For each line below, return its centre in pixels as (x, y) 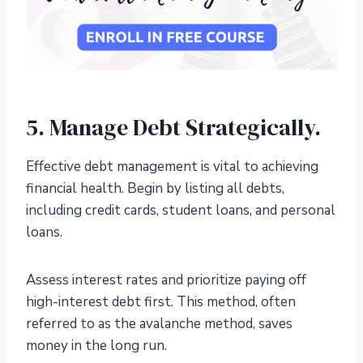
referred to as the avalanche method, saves (159, 324)
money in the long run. (96, 346)
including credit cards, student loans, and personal (181, 211)
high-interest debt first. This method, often (161, 302)
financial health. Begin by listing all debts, (155, 189)
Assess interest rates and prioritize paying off (166, 280)
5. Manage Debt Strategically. (173, 128)
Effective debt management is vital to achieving (172, 167)
